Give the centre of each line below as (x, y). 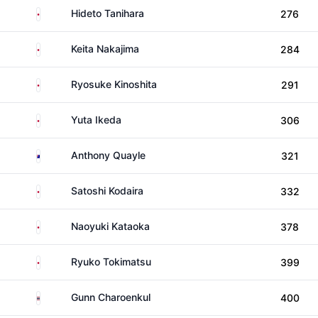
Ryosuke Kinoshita (114, 84)
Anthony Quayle (108, 155)
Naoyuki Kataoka (110, 226)
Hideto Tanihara (108, 13)
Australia (60, 154)
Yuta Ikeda (96, 120)
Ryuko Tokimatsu (111, 262)
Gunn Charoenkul (111, 297)
